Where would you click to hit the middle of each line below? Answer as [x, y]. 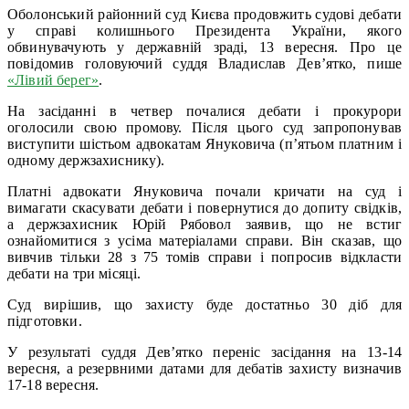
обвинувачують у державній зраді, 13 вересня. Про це [204, 47]
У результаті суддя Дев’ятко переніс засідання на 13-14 [204, 351]
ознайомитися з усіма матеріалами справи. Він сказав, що [204, 240]
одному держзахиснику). [86, 160]
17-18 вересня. [53, 384]
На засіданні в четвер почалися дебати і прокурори [204, 110]
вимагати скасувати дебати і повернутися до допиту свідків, [204, 207]
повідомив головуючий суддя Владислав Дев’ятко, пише [204, 63]
